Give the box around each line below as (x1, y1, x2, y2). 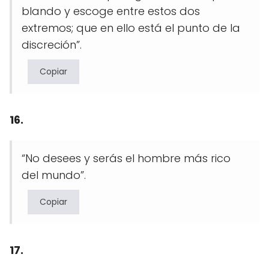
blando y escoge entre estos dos (22, 3, 200, 19)
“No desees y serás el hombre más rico (22, 150, 231, 166)
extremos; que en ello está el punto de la (22, 20, 240, 35)
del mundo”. (22, 167, 86, 183)
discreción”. (22, 37, 82, 52)
